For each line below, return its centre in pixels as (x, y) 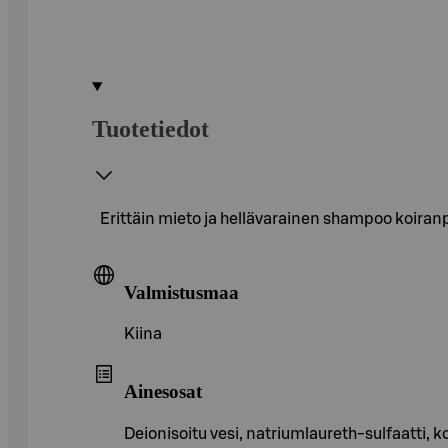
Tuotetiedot (150, 128)
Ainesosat (163, 391)
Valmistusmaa (181, 292)
